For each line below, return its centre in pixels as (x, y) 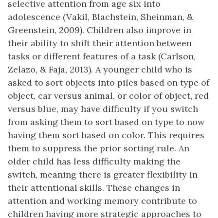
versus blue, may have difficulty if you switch (103, 109)
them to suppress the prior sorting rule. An (99, 148)
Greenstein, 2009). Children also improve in (100, 30)
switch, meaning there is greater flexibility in (103, 174)
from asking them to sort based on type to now (106, 122)
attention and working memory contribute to (102, 201)
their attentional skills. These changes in (94, 188)
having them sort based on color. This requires (106, 135)
